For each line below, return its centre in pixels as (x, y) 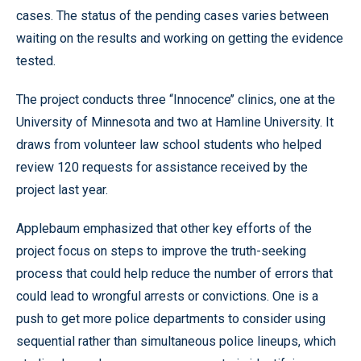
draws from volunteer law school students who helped (169, 145)
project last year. (62, 190)
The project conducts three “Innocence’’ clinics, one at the (176, 100)
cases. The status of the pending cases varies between (172, 16)
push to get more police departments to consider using (171, 319)
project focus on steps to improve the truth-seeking (161, 251)
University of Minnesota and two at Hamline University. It (175, 122)
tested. (36, 61)
